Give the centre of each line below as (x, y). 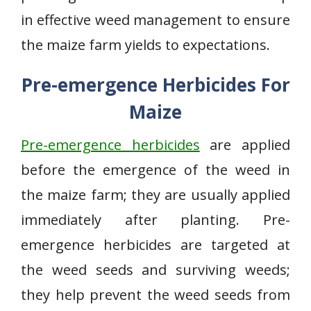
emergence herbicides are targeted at (155, 245)
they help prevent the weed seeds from (155, 295)
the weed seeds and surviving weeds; (155, 270)
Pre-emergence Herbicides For (155, 85)
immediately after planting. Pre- (155, 220)
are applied (245, 145)
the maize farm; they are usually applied (155, 195)
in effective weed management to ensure (155, 20)
